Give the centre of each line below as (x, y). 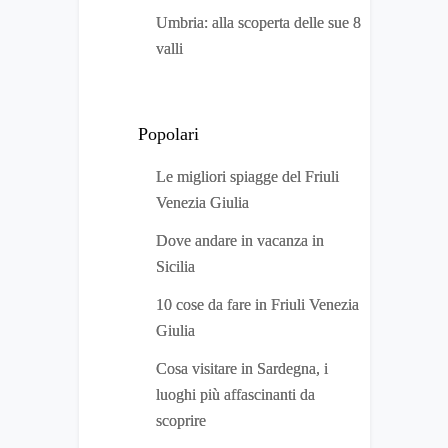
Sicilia (175, 267)
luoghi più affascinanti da (235, 395)
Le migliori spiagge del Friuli (247, 177)
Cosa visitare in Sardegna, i (242, 369)
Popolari (168, 134)
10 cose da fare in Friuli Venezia (257, 305)
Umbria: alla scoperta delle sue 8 (258, 23)
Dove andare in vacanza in (240, 241)
